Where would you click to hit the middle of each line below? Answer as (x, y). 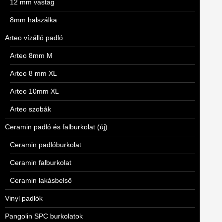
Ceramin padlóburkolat (46, 145)
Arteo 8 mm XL (33, 73)
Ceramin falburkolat (41, 163)
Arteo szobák (30, 109)
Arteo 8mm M (31, 55)
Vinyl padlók (24, 198)
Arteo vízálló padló (34, 38)
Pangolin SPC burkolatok (44, 216)
